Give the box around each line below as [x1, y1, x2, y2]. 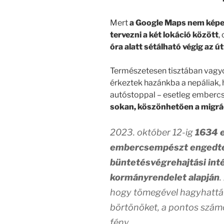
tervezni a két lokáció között [110, 30, 218, 40]
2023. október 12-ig [110, 127, 195, 138]
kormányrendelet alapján [110, 172, 219, 183]
